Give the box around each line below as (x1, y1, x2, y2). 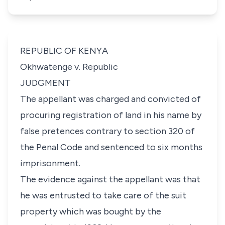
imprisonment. (20, 158, 80, 169)
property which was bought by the (20, 206, 161, 217)
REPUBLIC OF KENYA (20, 45, 108, 56)
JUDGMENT (20, 77, 71, 88)
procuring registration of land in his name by (20, 109, 201, 121)
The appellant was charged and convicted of (20, 93, 201, 104)
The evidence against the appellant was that (20, 174, 200, 185)
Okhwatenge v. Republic (20, 61, 118, 72)
